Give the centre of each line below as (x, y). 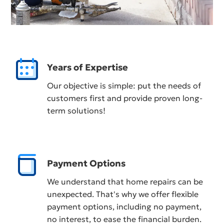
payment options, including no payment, (124, 206)
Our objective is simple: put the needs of (124, 85)
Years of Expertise (88, 67)
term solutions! (76, 110)
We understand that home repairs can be (125, 181)
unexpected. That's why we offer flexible (123, 194)
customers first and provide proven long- (125, 98)
